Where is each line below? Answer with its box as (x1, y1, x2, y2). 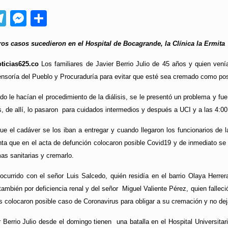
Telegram (6, 9, 74, 28)
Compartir (46, 9, 119, 28)
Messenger (26, 9, 108, 28)
